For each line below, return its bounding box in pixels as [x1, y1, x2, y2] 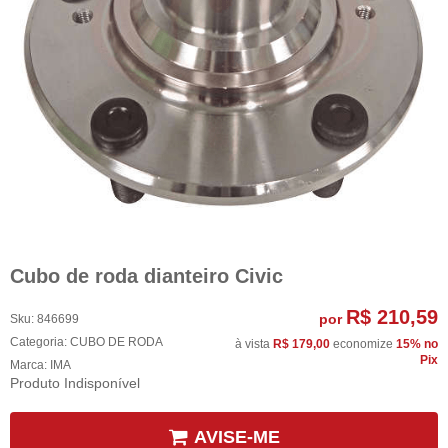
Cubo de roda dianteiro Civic [10, 264, 283, 287]
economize [330, 337, 396, 352]
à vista [235, 337, 273, 352]
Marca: [10, 358, 50, 373]
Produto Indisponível [10, 375, 140, 392]
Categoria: [10, 335, 67, 350]
